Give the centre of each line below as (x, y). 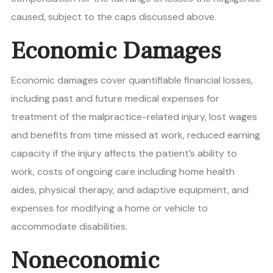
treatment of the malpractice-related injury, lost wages (134, 117)
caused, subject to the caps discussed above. (114, 17)
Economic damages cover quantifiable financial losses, (132, 80)
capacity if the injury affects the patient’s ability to (124, 154)
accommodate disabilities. (69, 227)
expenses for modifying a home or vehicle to (109, 208)
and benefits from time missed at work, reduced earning (136, 135)
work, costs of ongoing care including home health (123, 172)
